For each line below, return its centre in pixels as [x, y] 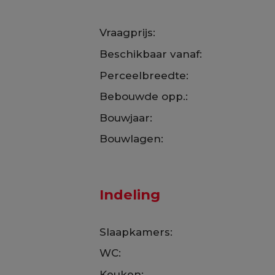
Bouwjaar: [126, 118]
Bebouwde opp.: [143, 97]
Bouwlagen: [131, 139]
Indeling [130, 195]
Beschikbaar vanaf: [150, 54]
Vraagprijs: [127, 33]
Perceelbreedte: [144, 75]
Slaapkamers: [136, 232]
